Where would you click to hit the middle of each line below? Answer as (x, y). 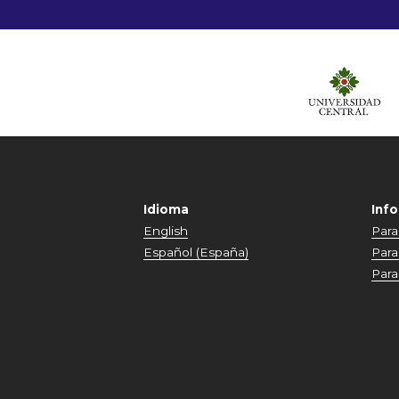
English (166, 231)
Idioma (167, 209)
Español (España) (196, 252)
